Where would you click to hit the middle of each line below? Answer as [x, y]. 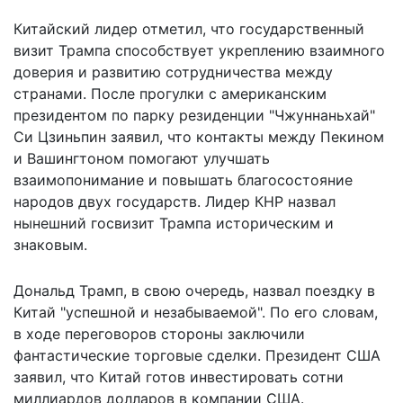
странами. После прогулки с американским [170, 93]
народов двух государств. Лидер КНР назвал [175, 201]
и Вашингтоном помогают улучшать [142, 158]
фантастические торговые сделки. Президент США [197, 355]
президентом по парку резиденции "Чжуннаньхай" [194, 115]
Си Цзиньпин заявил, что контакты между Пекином [199, 136]
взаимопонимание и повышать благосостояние [183, 179]
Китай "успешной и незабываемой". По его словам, [196, 312]
